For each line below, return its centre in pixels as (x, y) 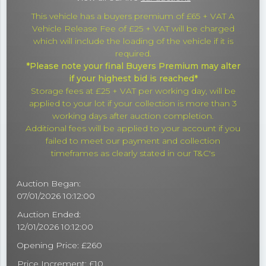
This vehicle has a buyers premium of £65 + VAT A (133, 16)
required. (133, 54)
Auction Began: (49, 184)
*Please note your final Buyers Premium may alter (133, 66)
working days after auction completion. (133, 116)
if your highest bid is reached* (133, 79)
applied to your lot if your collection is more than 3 (133, 104)
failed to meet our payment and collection (133, 141)
